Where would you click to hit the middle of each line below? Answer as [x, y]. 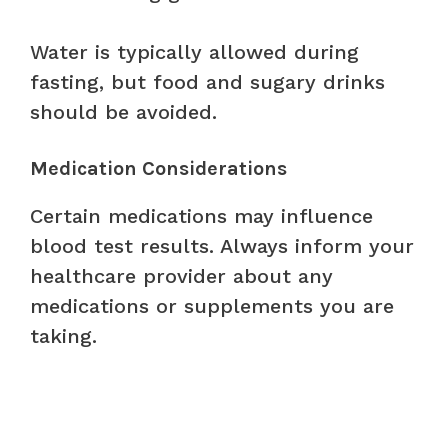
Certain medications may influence [201, 215]
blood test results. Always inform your [222, 245]
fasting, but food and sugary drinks [207, 81]
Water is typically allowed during [194, 51]
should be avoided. [123, 111]
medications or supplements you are [212, 305]
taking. [63, 335]
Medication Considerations [158, 168]
